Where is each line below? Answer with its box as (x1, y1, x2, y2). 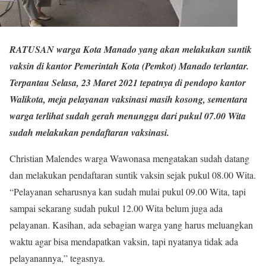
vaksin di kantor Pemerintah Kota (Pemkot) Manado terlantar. (9, 59, 249, 72)
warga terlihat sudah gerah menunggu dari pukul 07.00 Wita (9, 109, 246, 122)
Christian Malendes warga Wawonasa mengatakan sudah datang (9, 152, 249, 164)
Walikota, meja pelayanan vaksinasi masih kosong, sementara (9, 93, 248, 106)
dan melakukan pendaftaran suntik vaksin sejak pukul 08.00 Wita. (9, 169, 256, 181)
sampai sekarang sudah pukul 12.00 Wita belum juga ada (9, 202, 223, 214)
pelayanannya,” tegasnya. (9, 252, 105, 264)
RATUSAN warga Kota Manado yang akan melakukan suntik (9, 43, 252, 56)
